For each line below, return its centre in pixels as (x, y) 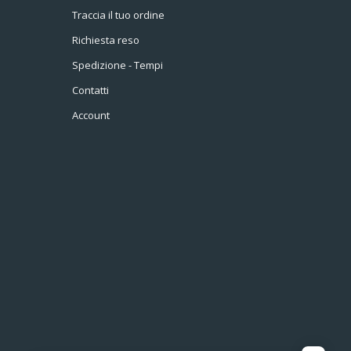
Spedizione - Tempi (118, 65)
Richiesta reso (106, 40)
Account (91, 115)
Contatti (90, 90)
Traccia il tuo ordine (118, 14)
